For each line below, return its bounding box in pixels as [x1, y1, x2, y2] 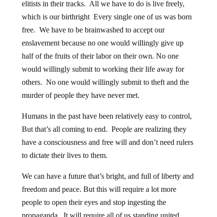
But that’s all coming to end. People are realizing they [21, 117, 186, 126]
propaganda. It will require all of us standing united [21, 203, 179, 212]
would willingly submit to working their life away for [21, 57, 184, 66]
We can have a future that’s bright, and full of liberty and [21, 164, 194, 173]
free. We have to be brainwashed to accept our [21, 18, 165, 27]
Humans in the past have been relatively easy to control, [21, 104, 192, 113]
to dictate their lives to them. [21, 143, 108, 152]
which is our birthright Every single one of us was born [21, 5, 192, 14]
